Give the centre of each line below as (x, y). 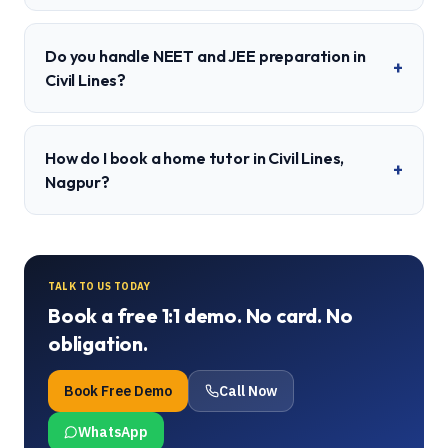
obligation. (98, 343)
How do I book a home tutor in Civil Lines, (195, 158)
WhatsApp (113, 432)
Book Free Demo (118, 391)
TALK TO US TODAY (99, 286)
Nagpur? (77, 182)
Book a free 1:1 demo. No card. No (200, 315)
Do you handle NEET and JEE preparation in (205, 56)
